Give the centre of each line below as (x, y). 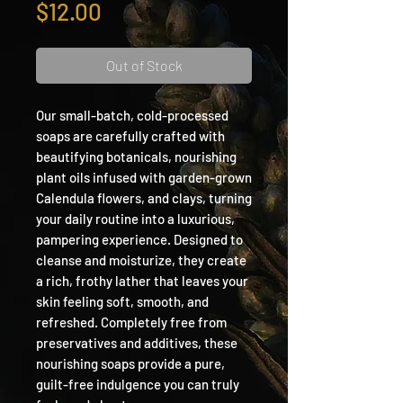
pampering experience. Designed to (139, 239)
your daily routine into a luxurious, (135, 218)
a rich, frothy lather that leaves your (142, 280)
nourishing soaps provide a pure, (130, 363)
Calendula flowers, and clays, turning (144, 197)
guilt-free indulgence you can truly (138, 384)
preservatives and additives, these (137, 342)
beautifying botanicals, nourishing (136, 156)
